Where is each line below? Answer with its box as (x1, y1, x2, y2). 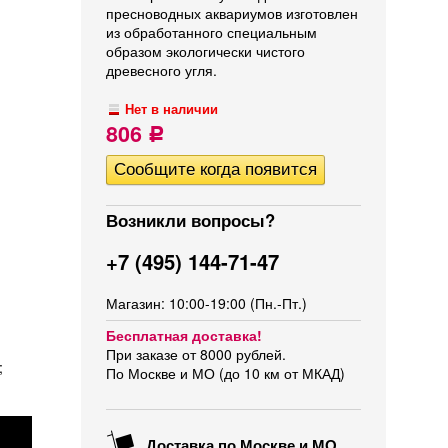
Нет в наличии (125, 100, 219, 118)
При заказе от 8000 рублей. (106, 344, 286, 364)
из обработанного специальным (106, 22, 317, 42)
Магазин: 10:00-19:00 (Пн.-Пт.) (106, 293, 307, 313)
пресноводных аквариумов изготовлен (106, 3, 358, 23)
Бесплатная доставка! (106, 325, 262, 345)
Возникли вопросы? (106, 208, 275, 232)
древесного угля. (106, 60, 217, 80)
